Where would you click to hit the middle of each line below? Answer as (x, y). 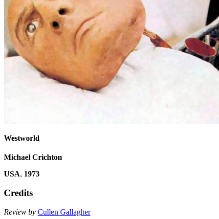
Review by (20, 212)
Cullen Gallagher (64, 212)
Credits (18, 193)
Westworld (22, 138)
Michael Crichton (33, 157)
